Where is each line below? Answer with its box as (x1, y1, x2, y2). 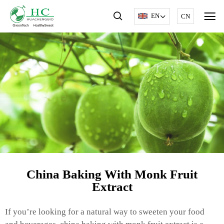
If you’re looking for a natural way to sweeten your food (5, 207, 204, 217)
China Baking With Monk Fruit (26, 167, 197, 181)
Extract (91, 180, 132, 194)
